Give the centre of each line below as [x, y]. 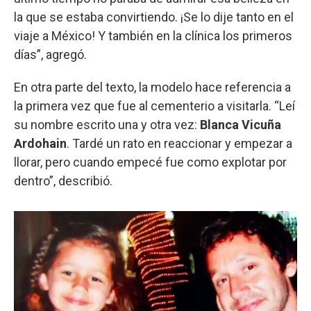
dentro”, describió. [63, 180]
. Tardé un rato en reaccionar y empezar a [179, 143]
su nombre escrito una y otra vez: [107, 124]
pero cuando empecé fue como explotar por [166, 162]
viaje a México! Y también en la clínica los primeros [153, 35]
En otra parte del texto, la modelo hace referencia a [152, 87]
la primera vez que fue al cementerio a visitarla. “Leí [154, 106]
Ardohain [40, 143]
